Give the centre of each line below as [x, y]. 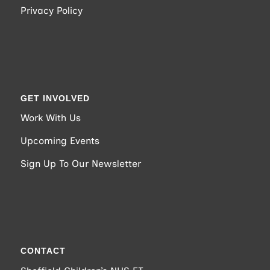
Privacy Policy [51, 11]
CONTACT [43, 251]
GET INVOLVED [55, 98]
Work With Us [50, 118]
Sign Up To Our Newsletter [80, 163]
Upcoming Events [60, 141]
